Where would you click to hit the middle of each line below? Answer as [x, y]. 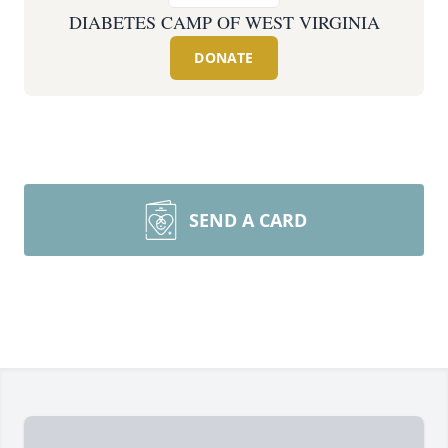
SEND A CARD [248, 220]
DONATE [224, 57]
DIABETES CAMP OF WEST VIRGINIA [224, 22]
